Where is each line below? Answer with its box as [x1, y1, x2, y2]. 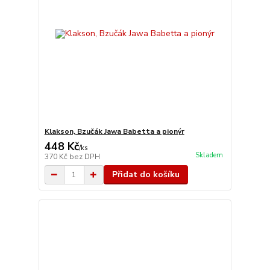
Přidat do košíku [111, 169, 180, 180]
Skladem [195, 151, 223, 160]
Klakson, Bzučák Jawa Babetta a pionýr [44, 127, 184, 136]
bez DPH [69, 152, 100, 162]
